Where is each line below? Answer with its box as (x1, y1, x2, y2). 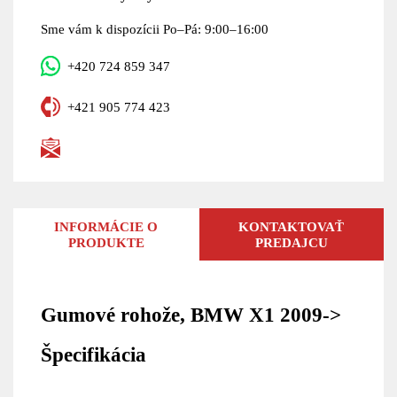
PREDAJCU (254, 234, 328, 250)
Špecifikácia (40, 344, 146, 367)
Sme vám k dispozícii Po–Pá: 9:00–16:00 (40, 20, 269, 36)
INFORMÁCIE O (54, 218, 159, 234)
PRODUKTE (67, 234, 144, 250)
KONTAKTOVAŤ (238, 218, 345, 234)
